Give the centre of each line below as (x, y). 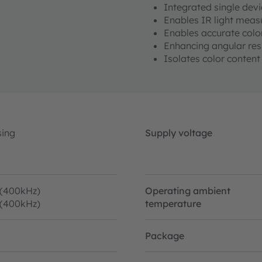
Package (165, 235)
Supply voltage (179, 132)
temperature (173, 203)
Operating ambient (188, 190)
